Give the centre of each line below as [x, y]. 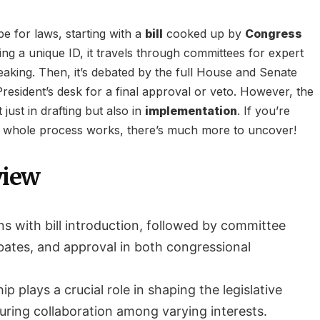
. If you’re [264, 111]
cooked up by [204, 34]
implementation [191, 111]
